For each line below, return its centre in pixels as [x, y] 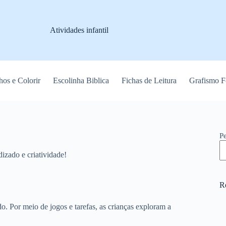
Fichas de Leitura [149, 80]
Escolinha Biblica [81, 80]
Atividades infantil [79, 30]
